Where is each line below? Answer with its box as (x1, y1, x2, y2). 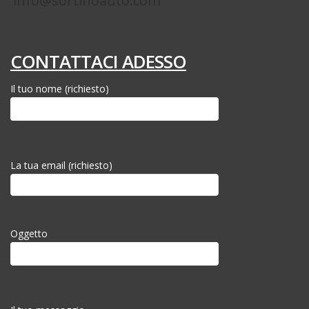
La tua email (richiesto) (10, 159, 112, 172)
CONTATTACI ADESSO (10, 49, 186, 74)
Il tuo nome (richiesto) (10, 82, 109, 96)
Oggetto (10, 227, 48, 241)
